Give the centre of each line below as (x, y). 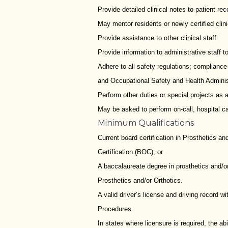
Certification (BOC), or (131, 152)
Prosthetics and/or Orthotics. (140, 180)
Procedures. (116, 209)
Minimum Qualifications (146, 123)
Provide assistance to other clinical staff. (158, 38)
